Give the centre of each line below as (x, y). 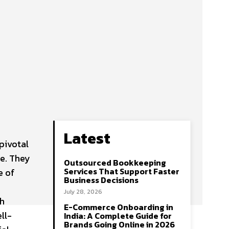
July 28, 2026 (83, 192)
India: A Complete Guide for (118, 216)
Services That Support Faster (122, 171)
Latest (87, 138)
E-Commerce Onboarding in (119, 207)
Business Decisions (101, 180)
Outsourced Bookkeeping (115, 163)
